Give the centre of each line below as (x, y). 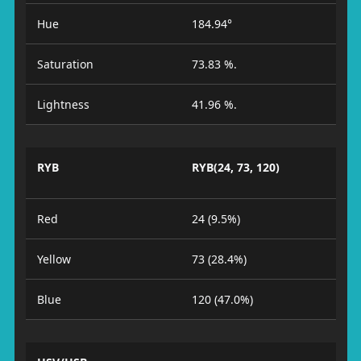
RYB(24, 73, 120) (236, 167)
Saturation (65, 64)
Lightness (63, 104)
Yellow (54, 259)
